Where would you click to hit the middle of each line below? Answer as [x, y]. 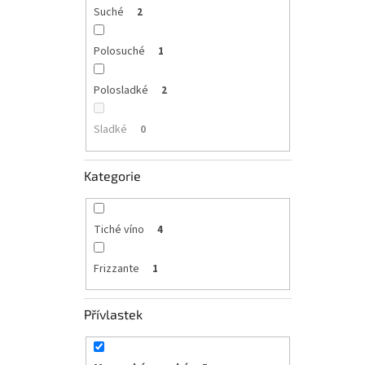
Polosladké [121, 91]
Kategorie [112, 175]
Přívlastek [113, 314]
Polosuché [119, 52]
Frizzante [116, 268]
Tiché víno [119, 229]
